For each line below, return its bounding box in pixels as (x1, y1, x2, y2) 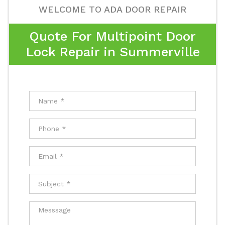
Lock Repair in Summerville (25, 44, 200, 59)
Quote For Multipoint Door (29, 29, 196, 44)
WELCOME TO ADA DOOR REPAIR (39, 4, 186, 15)
